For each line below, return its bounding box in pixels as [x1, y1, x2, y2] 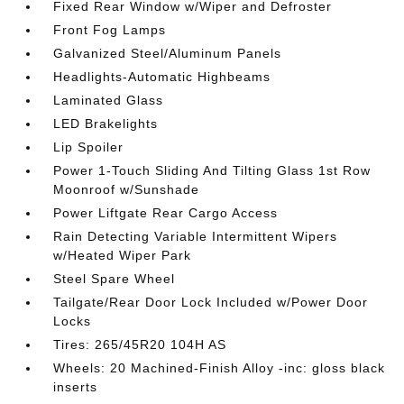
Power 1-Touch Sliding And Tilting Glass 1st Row [53, 162, 372, 178]
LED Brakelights [53, 115, 159, 131]
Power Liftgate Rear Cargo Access [53, 205, 279, 220]
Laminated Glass [53, 92, 164, 107]
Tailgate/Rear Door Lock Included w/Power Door [53, 294, 369, 309]
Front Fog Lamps [53, 22, 167, 37]
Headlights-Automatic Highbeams [53, 69, 271, 84]
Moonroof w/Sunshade [53, 181, 200, 197]
